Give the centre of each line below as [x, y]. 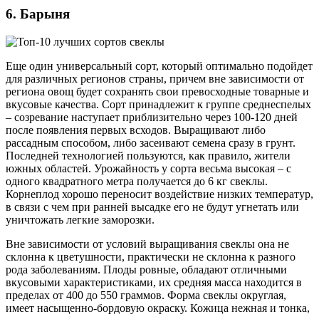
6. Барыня [38, 14]
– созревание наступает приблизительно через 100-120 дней [152, 117]
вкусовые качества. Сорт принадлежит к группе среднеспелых [158, 105]
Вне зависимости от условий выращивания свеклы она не [147, 244]
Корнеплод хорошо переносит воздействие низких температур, [159, 194]
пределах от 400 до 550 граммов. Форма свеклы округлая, [146, 296]
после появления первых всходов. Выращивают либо [136, 130]
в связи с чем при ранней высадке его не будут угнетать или [152, 207]
